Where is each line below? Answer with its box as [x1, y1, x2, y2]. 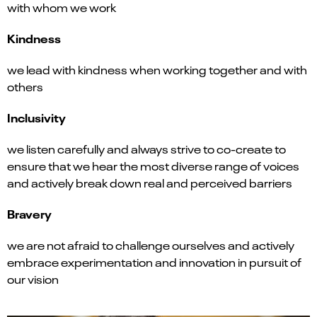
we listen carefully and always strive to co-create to [7, 141, 286, 157]
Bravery [7, 205, 52, 222]
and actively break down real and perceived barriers [7, 175, 292, 191]
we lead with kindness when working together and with [7, 62, 307, 78]
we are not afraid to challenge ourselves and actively [7, 237, 294, 253]
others [7, 79, 43, 95]
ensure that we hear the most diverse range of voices [7, 158, 299, 174]
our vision [7, 271, 59, 287]
